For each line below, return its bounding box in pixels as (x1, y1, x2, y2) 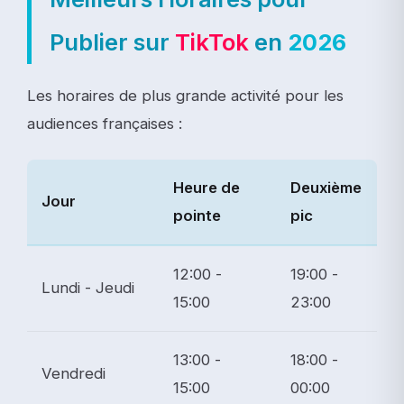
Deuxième (290, 178, 362, 197)
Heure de (173, 178, 240, 197)
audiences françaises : (27, 114, 182, 133)
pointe (173, 206, 221, 225)
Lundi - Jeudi (41, 278, 134, 297)
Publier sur (50, 27, 175, 56)
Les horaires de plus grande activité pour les (27, 86, 344, 105)
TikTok (175, 27, 249, 56)
